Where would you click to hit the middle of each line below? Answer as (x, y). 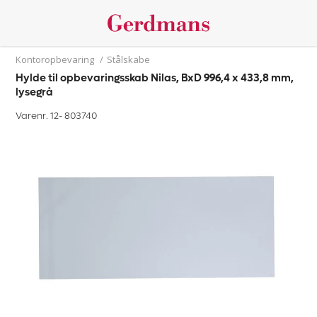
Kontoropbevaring (55, 59)
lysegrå (35, 92)
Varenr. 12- (40, 116)
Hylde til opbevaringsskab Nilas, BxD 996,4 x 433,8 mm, (155, 78)
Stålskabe (129, 59)
